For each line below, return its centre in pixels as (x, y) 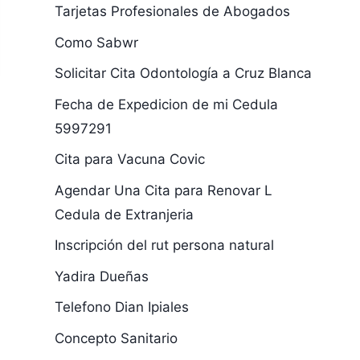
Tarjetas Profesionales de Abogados (172, 11)
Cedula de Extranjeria (124, 214)
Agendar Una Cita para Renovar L (163, 190)
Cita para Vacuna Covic (129, 159)
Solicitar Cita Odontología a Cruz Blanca (183, 73)
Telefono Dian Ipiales (121, 307)
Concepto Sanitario (116, 338)
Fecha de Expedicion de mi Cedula (166, 104)
